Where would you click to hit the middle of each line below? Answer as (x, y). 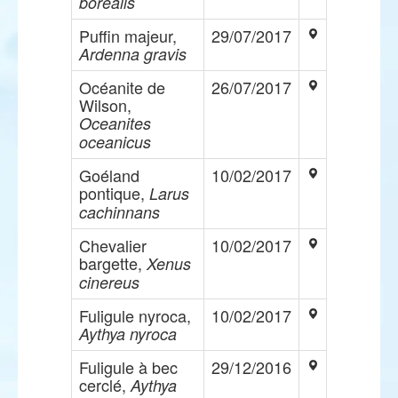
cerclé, (105, 385)
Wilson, (105, 105)
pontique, (114, 193)
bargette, (113, 263)
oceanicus (115, 142)
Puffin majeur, (128, 36)
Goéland (109, 175)
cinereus (109, 282)
